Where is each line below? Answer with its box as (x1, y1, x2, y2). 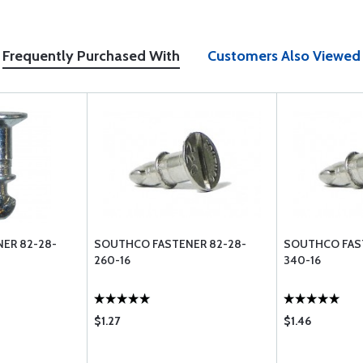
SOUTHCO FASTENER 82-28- (94, 237, 246, 251)
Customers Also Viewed (207, 47, 361, 65)
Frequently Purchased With (2, 47, 180, 65)
